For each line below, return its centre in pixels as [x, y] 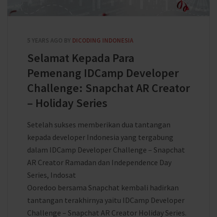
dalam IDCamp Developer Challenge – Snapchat [106, 150]
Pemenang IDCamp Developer [103, 73]
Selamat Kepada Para [81, 58]
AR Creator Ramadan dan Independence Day [99, 162]
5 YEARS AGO [45, 40]
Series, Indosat [52, 175]
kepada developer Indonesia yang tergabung [100, 137]
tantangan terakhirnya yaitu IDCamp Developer [106, 200]
